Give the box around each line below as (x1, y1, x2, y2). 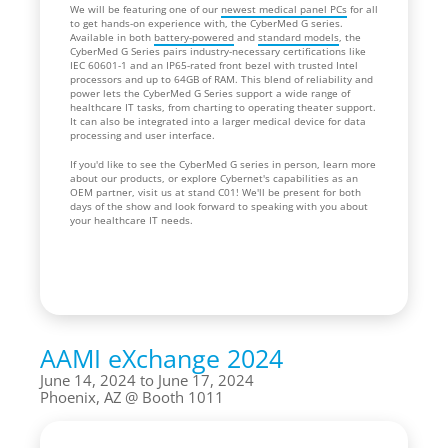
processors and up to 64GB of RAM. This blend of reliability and (70, 71, 373, 86)
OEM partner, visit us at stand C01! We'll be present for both (70, 184, 361, 199)
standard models (258, 29, 339, 44)
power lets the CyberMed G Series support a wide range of (70, 85, 350, 100)
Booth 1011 (142, 386, 224, 407)
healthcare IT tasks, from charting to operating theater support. (70, 99, 376, 114)
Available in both (70, 29, 154, 44)
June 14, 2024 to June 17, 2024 (40, 369, 254, 390)
